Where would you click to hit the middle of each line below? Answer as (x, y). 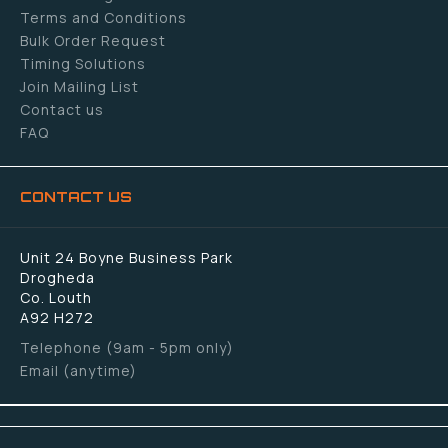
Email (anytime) (78, 371)
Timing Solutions (83, 64)
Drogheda (57, 278)
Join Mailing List (79, 87)
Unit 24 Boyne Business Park (126, 258)
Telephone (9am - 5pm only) (127, 348)
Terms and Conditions (103, 18)
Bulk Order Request (93, 41)
